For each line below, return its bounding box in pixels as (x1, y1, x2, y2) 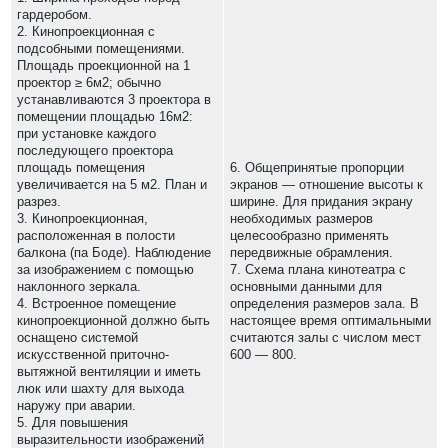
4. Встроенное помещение (17, 296, 176, 311)
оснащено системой (17, 330, 138, 345)
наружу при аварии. (17, 398, 136, 413)
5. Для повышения (17, 415, 128, 430)
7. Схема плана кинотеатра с (230, 262, 406, 277)
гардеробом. (17, 7, 92, 22)
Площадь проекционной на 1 (17, 58, 190, 73)
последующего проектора (17, 143, 173, 158)
